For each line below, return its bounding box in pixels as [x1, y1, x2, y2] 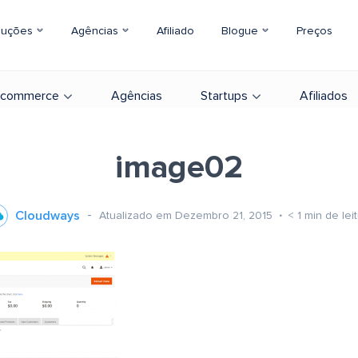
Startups [201, 89, 248, 102]
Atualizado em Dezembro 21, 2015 [99, 209, 276, 221]
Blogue [221, 26, 261, 37]
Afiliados [300, 89, 348, 102]
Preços [296, 26, 332, 37]
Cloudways [15, 209, 80, 222]
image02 [115, 152, 243, 184]
